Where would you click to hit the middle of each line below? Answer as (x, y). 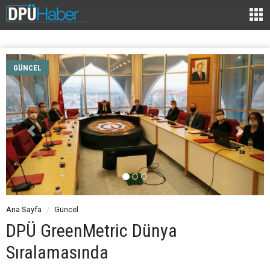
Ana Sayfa (24, 210)
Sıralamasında (57, 253)
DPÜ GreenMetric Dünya (92, 231)
